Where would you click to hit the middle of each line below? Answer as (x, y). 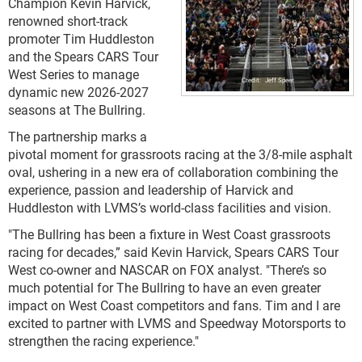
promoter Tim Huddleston (81, 38)
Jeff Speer (279, 80)
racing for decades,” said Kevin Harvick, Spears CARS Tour (173, 252)
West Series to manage (74, 74)
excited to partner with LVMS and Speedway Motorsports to (177, 323)
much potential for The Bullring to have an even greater (164, 287)
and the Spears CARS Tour (83, 56)
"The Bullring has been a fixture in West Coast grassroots (169, 234)
